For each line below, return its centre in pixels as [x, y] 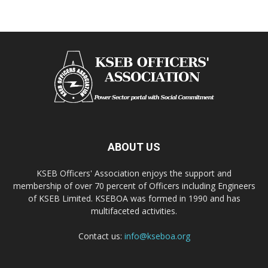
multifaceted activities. [134, 211]
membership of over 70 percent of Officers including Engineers [134, 185]
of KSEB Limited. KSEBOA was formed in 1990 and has [134, 198]
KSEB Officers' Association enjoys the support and [134, 173]
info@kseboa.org [157, 236]
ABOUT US [134, 147]
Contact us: [101, 236]
